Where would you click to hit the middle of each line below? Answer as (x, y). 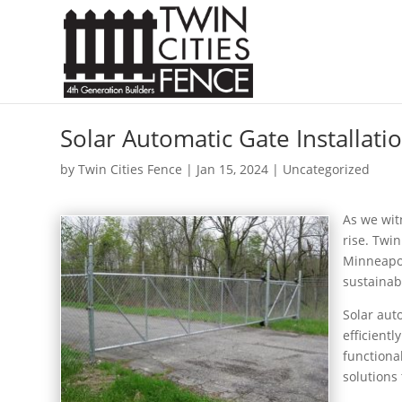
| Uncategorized (319, 169)
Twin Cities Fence (131, 169)
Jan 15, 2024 (233, 169)
